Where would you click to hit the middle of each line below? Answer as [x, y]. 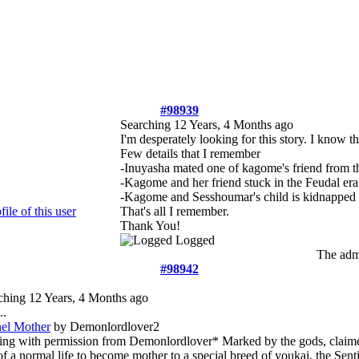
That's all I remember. [175, 211]
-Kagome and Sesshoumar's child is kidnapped [238, 197]
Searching [147, 125]
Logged [195, 240]
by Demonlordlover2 [105, 327]
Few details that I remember [190, 153]
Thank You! [150, 226]
